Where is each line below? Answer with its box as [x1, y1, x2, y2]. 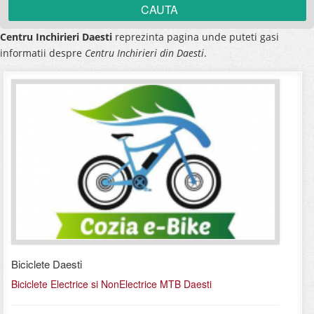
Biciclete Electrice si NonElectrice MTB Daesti [11, 277, 212, 292]
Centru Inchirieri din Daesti [85, 46, 204, 60]
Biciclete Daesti [11, 257, 82, 272]
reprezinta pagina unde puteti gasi [112, 30, 279, 44]
